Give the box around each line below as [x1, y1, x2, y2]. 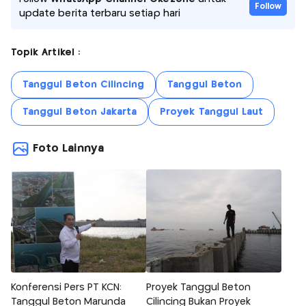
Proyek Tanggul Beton [146, 282, 251, 292]
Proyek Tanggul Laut [160, 107, 264, 117]
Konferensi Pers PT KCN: [11, 282, 122, 292]
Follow [254, 2, 281, 10]
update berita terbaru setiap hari [19, 8, 180, 18]
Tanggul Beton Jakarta [23, 107, 137, 117]
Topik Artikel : [11, 47, 80, 57]
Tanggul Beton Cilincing [23, 79, 145, 89]
